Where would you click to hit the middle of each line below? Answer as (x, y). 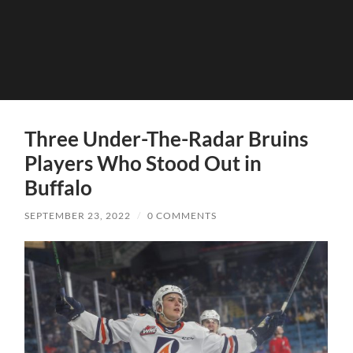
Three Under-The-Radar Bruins (167, 138)
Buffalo (59, 187)
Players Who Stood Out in (143, 163)
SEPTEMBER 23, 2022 (78, 215)
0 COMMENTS (182, 215)
